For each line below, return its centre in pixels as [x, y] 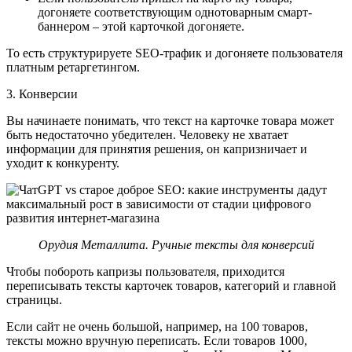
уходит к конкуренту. [64, 163]
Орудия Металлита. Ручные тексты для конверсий [176, 244]
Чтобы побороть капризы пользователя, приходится [145, 271]
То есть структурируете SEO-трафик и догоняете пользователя [174, 53]
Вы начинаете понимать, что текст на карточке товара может [170, 120]
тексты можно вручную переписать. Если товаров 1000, [157, 340]
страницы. [34, 299]
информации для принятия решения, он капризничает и [157, 148]
